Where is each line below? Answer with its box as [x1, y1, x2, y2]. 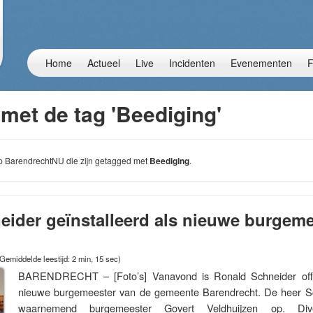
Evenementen [231, 56, 292, 70]
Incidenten [169, 56, 215, 70]
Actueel [87, 56, 120, 70]
